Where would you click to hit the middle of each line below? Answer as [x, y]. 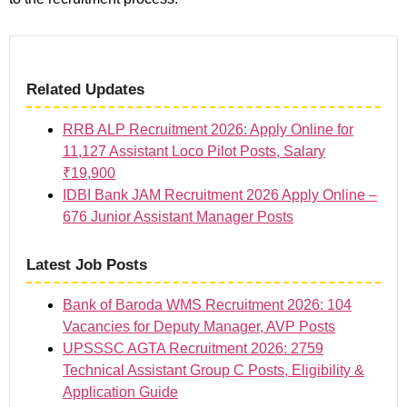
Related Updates [85, 89]
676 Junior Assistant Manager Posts [178, 216]
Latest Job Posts [87, 264]
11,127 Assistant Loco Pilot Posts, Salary [194, 151]
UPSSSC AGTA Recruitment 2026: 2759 [193, 348]
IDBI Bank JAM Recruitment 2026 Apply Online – [220, 194]
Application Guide [120, 392]
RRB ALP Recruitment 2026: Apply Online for [208, 129]
